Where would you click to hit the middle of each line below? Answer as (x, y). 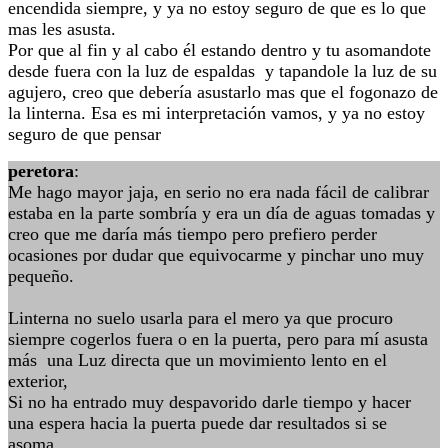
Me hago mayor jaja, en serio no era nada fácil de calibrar (218, 192)
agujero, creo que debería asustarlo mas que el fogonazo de (223, 92)
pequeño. (41, 276)
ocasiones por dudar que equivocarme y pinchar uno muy (216, 255)
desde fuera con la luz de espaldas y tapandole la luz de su (222, 71)
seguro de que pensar (84, 134)
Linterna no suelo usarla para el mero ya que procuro (200, 318)
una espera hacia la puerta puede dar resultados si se (197, 423)
